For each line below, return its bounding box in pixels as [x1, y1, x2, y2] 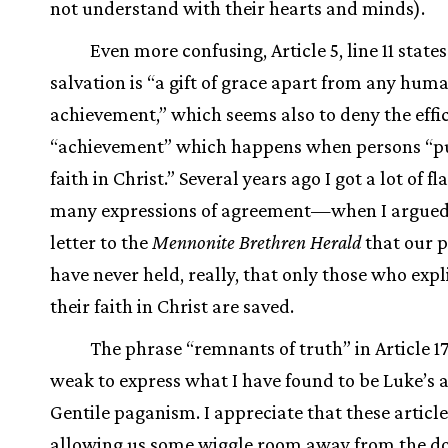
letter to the [50, 231, 152, 254]
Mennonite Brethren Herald [152, 231, 361, 254]
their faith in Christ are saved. [50, 295, 294, 318]
